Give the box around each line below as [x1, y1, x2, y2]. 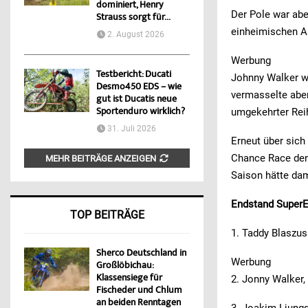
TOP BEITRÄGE [69, 208, 144, 222]
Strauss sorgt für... [96, 11, 170, 25]
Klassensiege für [96, 272, 162, 286]
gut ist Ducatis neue [96, 93, 177, 107]
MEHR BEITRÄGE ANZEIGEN [45, 153, 157, 164]
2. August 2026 [107, 30, 164, 40]
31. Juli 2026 [107, 124, 156, 134]
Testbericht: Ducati [96, 68, 171, 82]
